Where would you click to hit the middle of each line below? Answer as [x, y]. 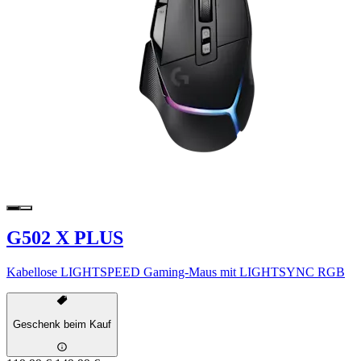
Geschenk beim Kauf [62, 325]
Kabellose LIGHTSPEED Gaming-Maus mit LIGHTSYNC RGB [176, 272]
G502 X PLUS [65, 237]
